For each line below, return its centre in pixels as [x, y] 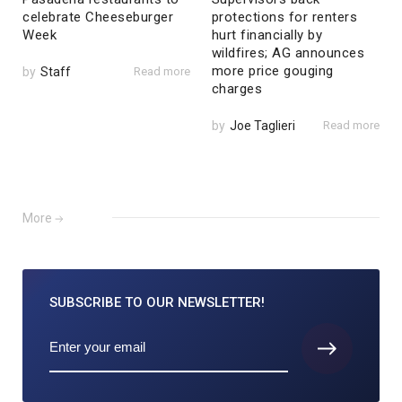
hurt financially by [267, 35]
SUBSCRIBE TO [96, 303]
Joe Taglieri [262, 126]
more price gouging [272, 71]
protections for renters [284, 17]
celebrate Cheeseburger [98, 17]
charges [237, 89]
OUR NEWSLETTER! [204, 303]
